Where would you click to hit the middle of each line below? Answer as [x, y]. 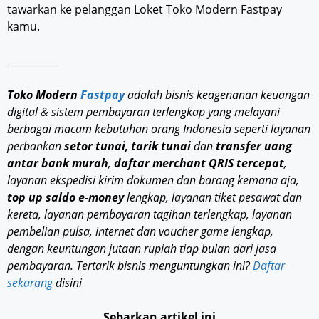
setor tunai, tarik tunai [126, 146]
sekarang [30, 282]
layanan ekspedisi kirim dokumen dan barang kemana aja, [153, 180]
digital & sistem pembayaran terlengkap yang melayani [143, 111]
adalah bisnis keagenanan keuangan [217, 94]
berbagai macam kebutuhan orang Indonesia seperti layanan [159, 129]
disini [67, 282]
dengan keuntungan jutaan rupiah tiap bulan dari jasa [142, 248]
